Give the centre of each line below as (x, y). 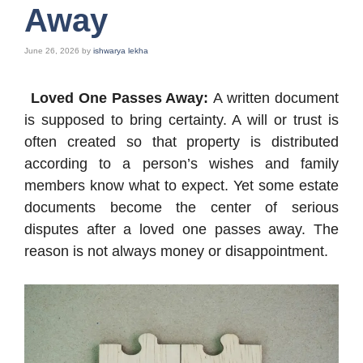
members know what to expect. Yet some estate (181, 186)
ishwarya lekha (121, 51)
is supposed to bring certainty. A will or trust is (181, 120)
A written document (276, 98)
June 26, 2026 (52, 51)
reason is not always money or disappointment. (176, 251)
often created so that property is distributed (181, 142)
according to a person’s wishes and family (181, 164)
